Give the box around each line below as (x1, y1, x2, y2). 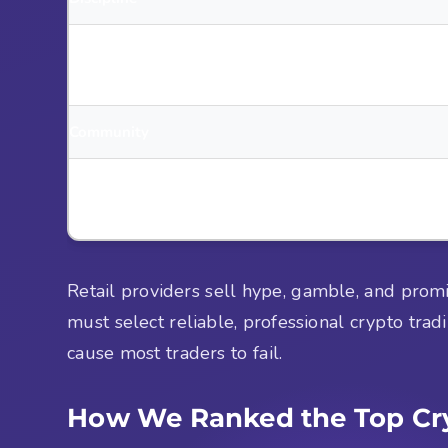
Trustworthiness (69, 188, 184, 209)
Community (69, 121, 150, 142)
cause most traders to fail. (67, 340, 283, 365)
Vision (69, 54, 115, 75)
